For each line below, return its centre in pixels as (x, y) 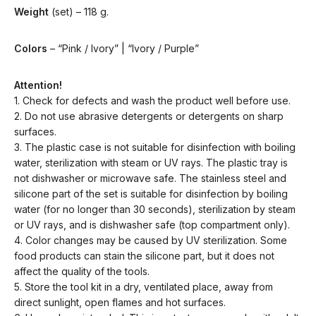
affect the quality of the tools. (82, 271)
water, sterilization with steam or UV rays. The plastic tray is (151, 163)
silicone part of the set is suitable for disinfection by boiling (151, 194)
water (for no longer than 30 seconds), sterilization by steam (155, 209)
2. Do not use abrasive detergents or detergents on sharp (149, 116)
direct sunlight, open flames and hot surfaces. (120, 302)
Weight (31, 12)
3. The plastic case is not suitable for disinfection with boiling (155, 147)
